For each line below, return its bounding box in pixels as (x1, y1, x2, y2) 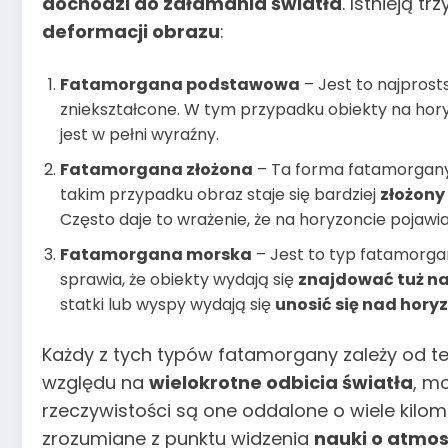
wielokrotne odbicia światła (149, 369, 413, 395)
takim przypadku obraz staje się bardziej (60, 182, 380, 206)
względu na (42, 369, 149, 395)
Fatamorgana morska (60, 242, 252, 266)
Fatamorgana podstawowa (60, 72, 300, 96)
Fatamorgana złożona (60, 157, 253, 181)
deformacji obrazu (42, 19, 220, 45)
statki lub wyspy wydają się (60, 292, 275, 316)
